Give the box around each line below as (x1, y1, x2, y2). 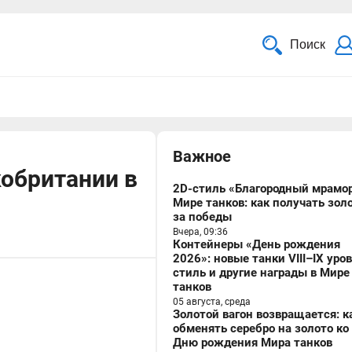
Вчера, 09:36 (173, 226, 228, 237)
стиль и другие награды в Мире (173, 266, 350, 280)
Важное (173, 147, 231, 166)
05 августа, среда (173, 296, 251, 307)
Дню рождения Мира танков (173, 335, 332, 350)
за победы (173, 210, 232, 224)
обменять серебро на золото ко (173, 321, 349, 335)
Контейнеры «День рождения (173, 237, 340, 251)
